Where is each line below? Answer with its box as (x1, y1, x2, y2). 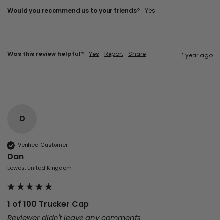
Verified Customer (18, 141, 68, 149)
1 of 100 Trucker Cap (7, 198, 89, 210)
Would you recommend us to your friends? (7, 6, 140, 15)
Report (104, 49, 123, 58)
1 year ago (182, 51, 213, 59)
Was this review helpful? (7, 49, 84, 58)
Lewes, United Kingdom (7, 164, 72, 172)
